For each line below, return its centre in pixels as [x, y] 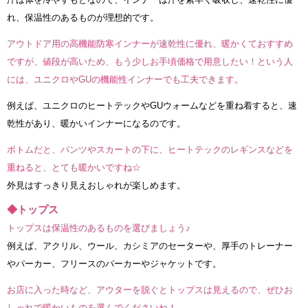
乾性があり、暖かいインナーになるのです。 [96, 123]
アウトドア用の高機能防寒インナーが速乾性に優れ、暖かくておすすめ [150, 43]
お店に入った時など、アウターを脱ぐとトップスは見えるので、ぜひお [150, 289]
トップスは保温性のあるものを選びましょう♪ [99, 228]
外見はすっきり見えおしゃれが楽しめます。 [96, 185]
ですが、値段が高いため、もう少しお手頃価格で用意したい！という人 [150, 61]
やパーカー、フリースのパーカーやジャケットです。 [114, 263]
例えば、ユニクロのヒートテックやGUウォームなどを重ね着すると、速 [152, 105]
